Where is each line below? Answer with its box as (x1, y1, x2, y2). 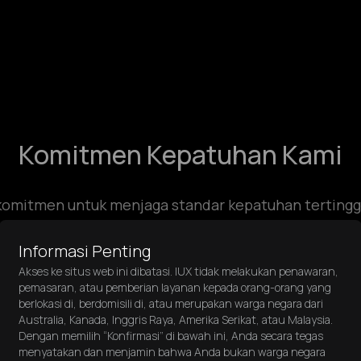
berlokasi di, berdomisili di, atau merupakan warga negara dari (19, 296, 323, 311)
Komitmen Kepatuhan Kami (19, 137, 342, 172)
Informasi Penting (19, 240, 151, 262)
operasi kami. (135, 218, 226, 237)
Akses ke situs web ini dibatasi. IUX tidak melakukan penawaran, (19, 263, 338, 279)
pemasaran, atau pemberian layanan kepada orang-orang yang (19, 280, 331, 295)
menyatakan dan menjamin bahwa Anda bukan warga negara (19, 344, 326, 359)
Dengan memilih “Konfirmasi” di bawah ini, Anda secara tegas (19, 328, 323, 343)
